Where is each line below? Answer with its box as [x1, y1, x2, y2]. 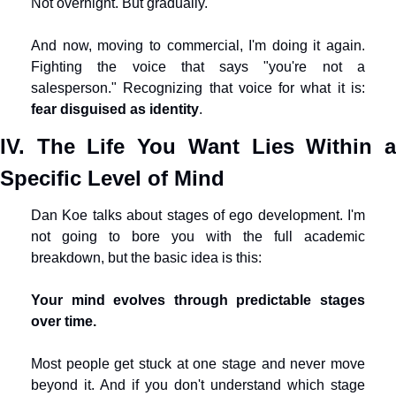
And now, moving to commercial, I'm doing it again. [31, 38, 365, 53]
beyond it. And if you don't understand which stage [31, 377, 365, 392]
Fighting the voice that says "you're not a [31, 59, 365, 74]
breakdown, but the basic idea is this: [31, 250, 262, 265]
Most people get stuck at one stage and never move [31, 356, 365, 371]
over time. [31, 314, 96, 329]
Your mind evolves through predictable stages [31, 293, 365, 308]
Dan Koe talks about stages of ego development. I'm [31, 208, 365, 223]
